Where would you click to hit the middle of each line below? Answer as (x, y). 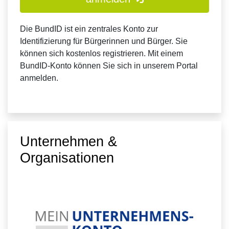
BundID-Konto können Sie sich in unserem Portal (109, 66)
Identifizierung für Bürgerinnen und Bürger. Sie (104, 41)
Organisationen (67, 158)
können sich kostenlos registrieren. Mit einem (101, 53)
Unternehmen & (68, 142)
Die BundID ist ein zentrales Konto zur (89, 29)
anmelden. (39, 78)
